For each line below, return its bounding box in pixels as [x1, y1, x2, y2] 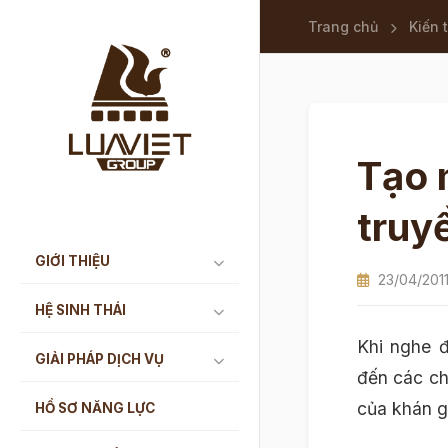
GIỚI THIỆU [35, 252, 110, 269]
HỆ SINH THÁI [35, 301, 126, 318]
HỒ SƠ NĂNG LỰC [35, 399, 155, 416]
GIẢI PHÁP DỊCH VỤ [35, 350, 164, 367]
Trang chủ [308, 18, 378, 35]
